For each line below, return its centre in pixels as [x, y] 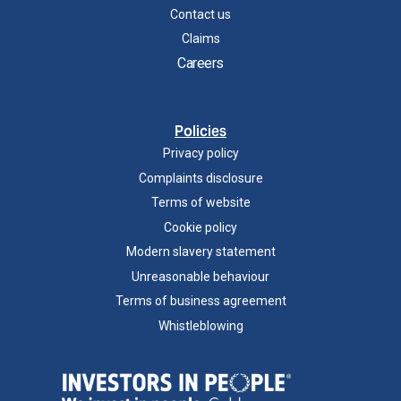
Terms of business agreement [200, 301]
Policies [200, 132]
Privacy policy [200, 154]
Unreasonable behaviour [200, 276]
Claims [200, 39]
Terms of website [200, 203]
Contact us [200, 14]
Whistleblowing [200, 325]
